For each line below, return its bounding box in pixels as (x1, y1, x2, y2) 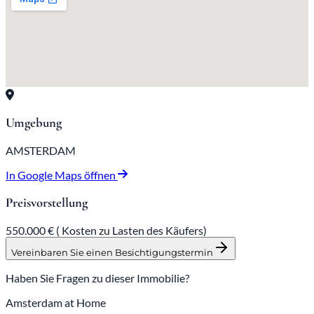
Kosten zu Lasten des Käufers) (62, 223, 207, 237)
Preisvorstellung (6, 194, 88, 210)
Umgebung (6, 115, 62, 131)
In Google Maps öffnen (6, 168, 118, 182)
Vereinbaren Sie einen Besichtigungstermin (11, 246, 213, 258)
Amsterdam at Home (6, 295, 106, 309)
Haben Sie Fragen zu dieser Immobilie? (6, 271, 189, 285)
